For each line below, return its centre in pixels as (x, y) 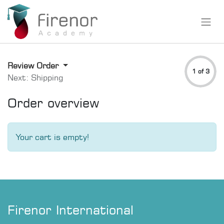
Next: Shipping (35, 77)
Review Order (34, 65)
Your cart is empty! (52, 137)
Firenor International (70, 210)
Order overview (53, 103)
